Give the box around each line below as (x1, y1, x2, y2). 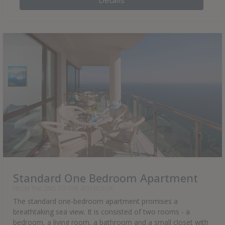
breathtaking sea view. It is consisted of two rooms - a (13, 207, 190, 217)
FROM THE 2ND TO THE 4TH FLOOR (13, 184, 113, 193)
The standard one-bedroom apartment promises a (13, 196, 178, 206)
